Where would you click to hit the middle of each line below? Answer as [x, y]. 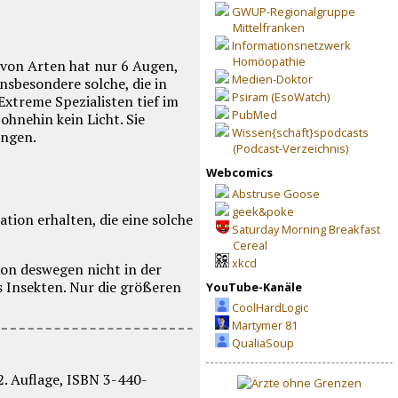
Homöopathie [269, 61]
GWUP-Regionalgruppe [293, 11]
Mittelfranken [268, 27]
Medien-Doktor [272, 79]
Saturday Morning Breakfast [306, 229]
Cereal [250, 245]
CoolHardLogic [270, 308]
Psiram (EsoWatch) [280, 96]
